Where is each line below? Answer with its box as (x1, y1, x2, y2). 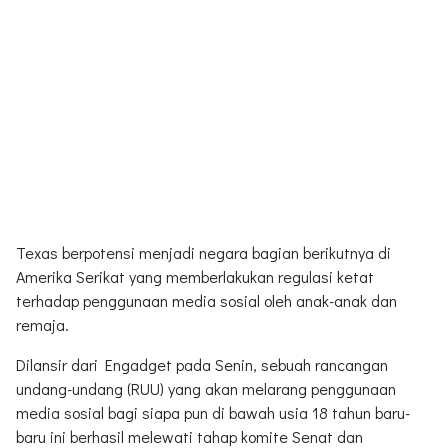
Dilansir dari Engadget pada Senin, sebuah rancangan (16, 353, 388, 375)
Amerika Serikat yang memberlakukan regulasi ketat (16, 265, 374, 287)
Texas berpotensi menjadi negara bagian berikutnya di (16, 241, 391, 263)
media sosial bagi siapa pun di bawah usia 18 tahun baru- (16, 401, 410, 423)
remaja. (16, 313, 69, 335)
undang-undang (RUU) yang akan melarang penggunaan (16, 377, 396, 399)
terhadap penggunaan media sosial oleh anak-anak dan (16, 289, 397, 311)
